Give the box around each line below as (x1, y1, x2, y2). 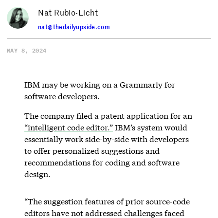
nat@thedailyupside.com (38, 22, 110, 31)
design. (24, 168, 53, 179)
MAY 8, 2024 (7, 46, 47, 54)
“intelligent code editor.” (24, 122, 113, 132)
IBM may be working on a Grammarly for (24, 79, 175, 90)
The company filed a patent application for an (24, 110, 192, 121)
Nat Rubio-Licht (38, 7, 98, 18)
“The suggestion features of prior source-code (24, 196, 190, 206)
